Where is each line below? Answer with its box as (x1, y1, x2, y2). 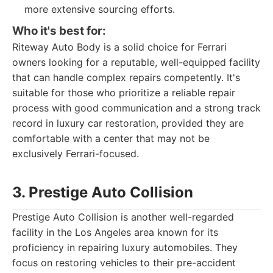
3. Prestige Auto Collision (12, 183, 193, 201)
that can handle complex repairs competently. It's (12, 71, 240, 83)
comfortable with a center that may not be (12, 132, 210, 144)
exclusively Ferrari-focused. (12, 147, 139, 160)
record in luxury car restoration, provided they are (12, 117, 244, 129)
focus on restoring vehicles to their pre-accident (12, 257, 236, 269)
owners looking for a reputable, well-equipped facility (12, 56, 260, 68)
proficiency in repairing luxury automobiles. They (12, 241, 238, 253)
